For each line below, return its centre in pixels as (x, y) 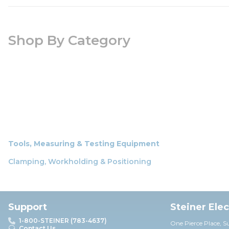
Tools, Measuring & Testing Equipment (84, 143)
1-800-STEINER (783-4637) (63, 221)
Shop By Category (69, 40)
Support (28, 207)
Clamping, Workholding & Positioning (80, 161)
